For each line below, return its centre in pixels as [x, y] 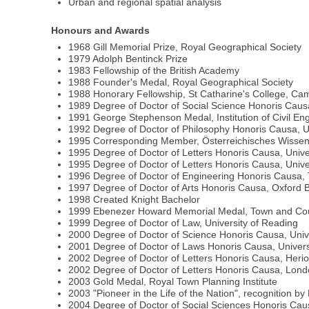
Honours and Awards [101, 31]
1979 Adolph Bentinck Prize [128, 59]
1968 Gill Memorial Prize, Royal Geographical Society [185, 47]
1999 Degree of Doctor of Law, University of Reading [183, 223]
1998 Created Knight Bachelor [134, 200]
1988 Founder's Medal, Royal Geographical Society [181, 82]
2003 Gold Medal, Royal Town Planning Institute [173, 282]
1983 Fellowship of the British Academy [154, 71]
